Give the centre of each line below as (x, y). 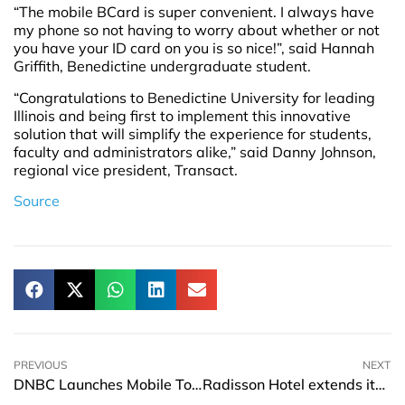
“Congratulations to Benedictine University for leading (194, 97)
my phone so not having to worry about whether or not (197, 30)
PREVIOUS (41, 365)
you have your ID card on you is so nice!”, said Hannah (194, 48)
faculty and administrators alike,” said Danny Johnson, (195, 151)
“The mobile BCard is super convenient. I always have (194, 12)
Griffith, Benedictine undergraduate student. (162, 66)
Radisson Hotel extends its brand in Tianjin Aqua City (380, 385)
